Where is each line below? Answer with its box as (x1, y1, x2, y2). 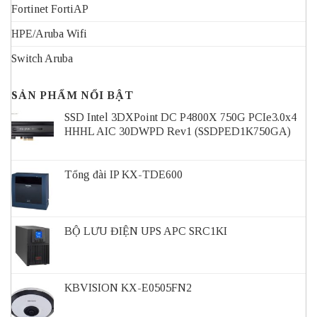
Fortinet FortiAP (11, 3, 88, 16)
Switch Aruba (11, 52, 73, 65)
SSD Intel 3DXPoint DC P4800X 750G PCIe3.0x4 (64, 111, 296, 124)
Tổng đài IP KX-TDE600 (64, 168, 183, 181)
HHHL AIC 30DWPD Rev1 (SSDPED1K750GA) (64, 125, 291, 138)
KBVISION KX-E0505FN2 (64, 282, 192, 294)
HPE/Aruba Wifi (11, 28, 87, 40)
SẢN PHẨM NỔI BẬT (11, 89, 134, 102)
